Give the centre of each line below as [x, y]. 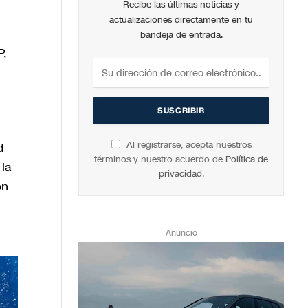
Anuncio [181, 233]
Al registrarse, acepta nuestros [187, 145]
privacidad [180, 174]
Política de [247, 160]
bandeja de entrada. [181, 35]
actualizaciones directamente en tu [181, 20]
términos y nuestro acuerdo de [160, 160]
